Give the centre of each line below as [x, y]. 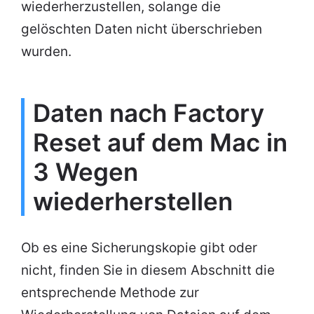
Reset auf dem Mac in [160, 143]
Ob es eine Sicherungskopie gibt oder [139, 248]
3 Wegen [86, 172]
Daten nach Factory [149, 113]
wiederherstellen [133, 202]
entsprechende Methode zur [110, 293]
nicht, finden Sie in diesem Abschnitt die [148, 271]
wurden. [46, 52]
